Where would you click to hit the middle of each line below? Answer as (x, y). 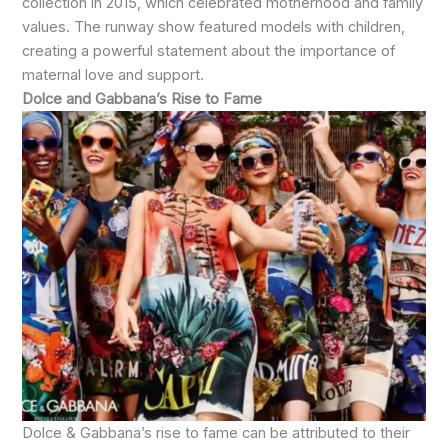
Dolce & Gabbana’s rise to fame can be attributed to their (216, 433)
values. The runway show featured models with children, (214, 27)
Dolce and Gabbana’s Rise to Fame (142, 99)
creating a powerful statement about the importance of (209, 51)
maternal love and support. (113, 75)
